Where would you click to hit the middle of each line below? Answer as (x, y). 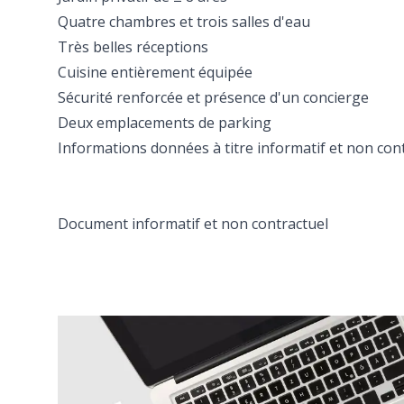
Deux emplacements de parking (165, 123)
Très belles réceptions (133, 47)
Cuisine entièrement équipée (155, 72)
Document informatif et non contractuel (193, 224)
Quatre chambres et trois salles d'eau (184, 22)
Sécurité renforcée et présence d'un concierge (213, 97)
